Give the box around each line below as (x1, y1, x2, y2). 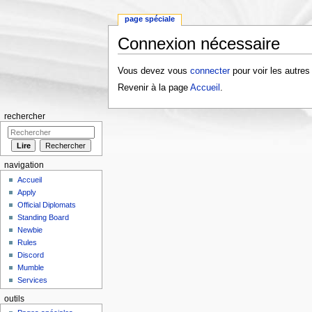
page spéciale (125, 15, 175, 24)
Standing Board (17, 212, 70, 221)
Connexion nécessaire (117, 34, 280, 54)
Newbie (17, 225, 43, 234)
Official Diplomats (17, 200, 77, 209)
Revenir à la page (117, 83, 190, 93)
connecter (189, 66, 230, 77)
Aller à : (117, 54, 152, 64)
